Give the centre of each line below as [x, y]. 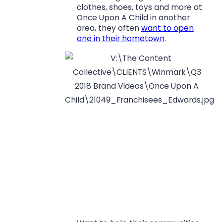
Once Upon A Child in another [133, 18]
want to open [167, 28]
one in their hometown [120, 39]
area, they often [109, 28]
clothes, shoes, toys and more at [139, 7]
